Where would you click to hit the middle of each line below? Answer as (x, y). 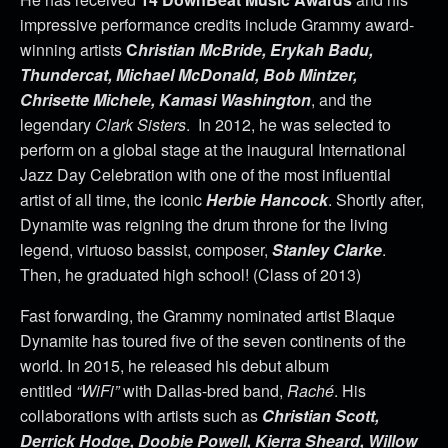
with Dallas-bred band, (203, 390)
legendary (57, 124)
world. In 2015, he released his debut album (174, 365)
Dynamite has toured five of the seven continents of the (213, 340)
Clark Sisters (140, 124)
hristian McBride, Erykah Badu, (255, 49)
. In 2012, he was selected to (288, 124)
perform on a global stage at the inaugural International (213, 149)
